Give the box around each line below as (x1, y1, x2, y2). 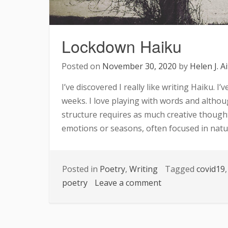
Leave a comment (95, 177, 161, 188)
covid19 (196, 163, 225, 175)
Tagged (165, 163, 196, 175)
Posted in (62, 163, 100, 175)
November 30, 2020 (102, 60, 177, 72)
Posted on (62, 60, 102, 72)
